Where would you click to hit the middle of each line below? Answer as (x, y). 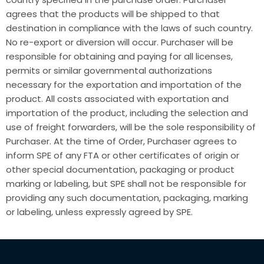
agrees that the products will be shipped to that (113, 14)
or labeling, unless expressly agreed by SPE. (99, 212)
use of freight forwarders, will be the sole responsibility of (131, 127)
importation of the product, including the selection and (127, 113)
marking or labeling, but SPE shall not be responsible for (126, 184)
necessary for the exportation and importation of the (124, 85)
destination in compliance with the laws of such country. (129, 28)
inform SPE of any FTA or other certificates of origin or (123, 155)
